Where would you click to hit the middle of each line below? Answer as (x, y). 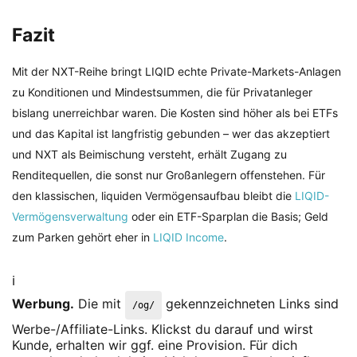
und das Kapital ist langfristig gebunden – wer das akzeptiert (171, 133)
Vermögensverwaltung (70, 216)
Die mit (100, 303)
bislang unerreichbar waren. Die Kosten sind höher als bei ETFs (175, 112)
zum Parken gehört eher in (82, 237)
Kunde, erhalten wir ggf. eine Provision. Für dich (155, 345)
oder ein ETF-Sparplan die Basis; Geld (228, 216)
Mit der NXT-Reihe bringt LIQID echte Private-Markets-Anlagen (177, 71)
